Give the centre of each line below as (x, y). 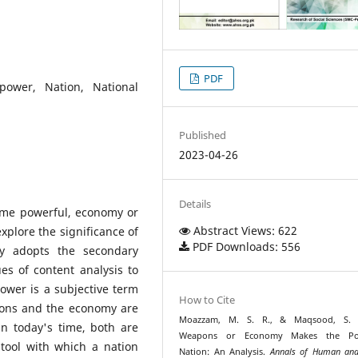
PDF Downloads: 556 (245, 246)
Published (203, 135)
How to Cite (207, 300)
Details (195, 203)
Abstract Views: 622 (244, 230)
